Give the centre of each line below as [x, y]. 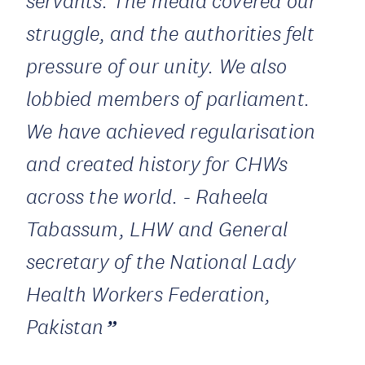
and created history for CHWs [157, 164]
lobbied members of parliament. [168, 99]
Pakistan [65, 327]
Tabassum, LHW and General [157, 229]
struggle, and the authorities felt [170, 33]
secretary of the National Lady [161, 262]
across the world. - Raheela [147, 196]
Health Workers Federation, [149, 294]
